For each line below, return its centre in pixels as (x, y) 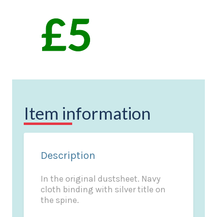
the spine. (60, 200)
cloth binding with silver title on (103, 190)
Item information (87, 113)
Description (68, 156)
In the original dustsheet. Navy (101, 179)
